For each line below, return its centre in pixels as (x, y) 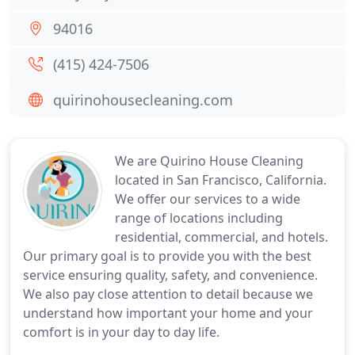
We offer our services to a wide (208, 199)
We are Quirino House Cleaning (209, 161)
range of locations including (199, 218)
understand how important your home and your (168, 313)
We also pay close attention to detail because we (168, 294)
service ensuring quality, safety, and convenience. (170, 275)
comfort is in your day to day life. (121, 332)
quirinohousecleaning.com (143, 100)
